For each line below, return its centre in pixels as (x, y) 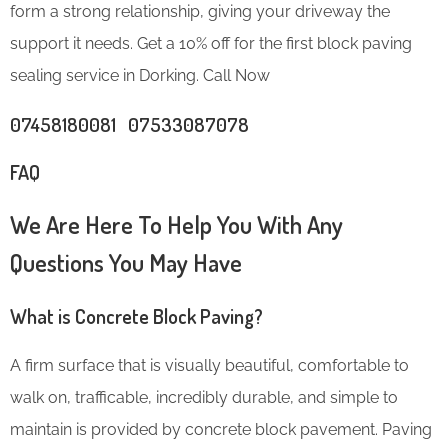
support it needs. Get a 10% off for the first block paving (211, 43)
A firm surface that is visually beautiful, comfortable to (209, 365)
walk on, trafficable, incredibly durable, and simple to (204, 397)
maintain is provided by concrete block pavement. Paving (221, 429)
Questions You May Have (126, 262)
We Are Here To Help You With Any (176, 224)
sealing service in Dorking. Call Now (140, 75)
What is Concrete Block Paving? (136, 315)
